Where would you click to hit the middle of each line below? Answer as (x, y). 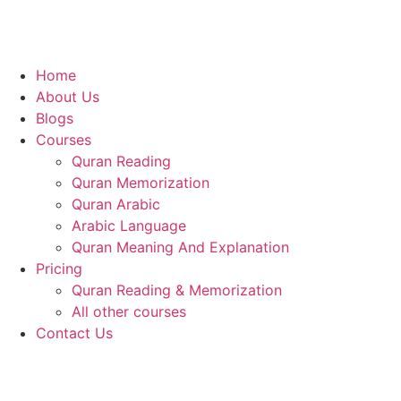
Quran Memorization (141, 183)
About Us (68, 97)
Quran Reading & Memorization (177, 290)
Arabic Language (129, 226)
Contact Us (74, 333)
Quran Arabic (118, 204)
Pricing (59, 269)
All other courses (129, 311)
